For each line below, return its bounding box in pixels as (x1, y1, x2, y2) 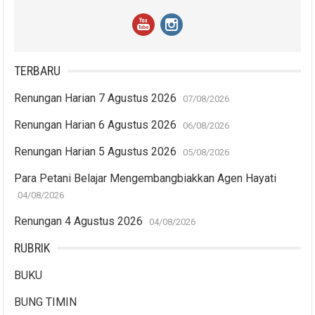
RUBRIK (14, 240, 51, 255)
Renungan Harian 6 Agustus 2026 (14, 117, 177, 131)
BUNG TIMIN (14, 295, 77, 309)
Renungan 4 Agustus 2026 (14, 214, 143, 228)
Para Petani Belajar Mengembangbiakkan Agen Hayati (14, 171, 277, 185)
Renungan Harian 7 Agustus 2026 (14, 91, 177, 105)
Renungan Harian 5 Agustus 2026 (14, 144, 177, 158)
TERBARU (14, 63, 61, 78)
